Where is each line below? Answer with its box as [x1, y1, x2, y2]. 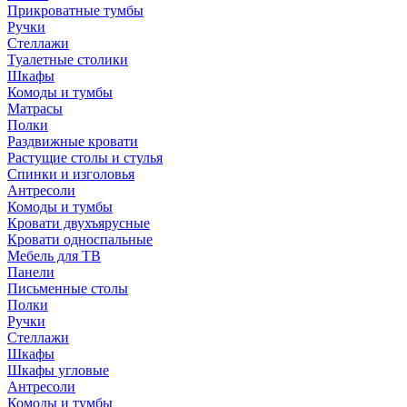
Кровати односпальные [7, 231, 153, 247]
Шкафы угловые [7, 362, 109, 378]
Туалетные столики [7, 51, 128, 67]
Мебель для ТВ [7, 247, 101, 263]
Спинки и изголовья [7, 165, 134, 182]
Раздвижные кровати [7, 133, 138, 149]
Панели [7, 263, 55, 280]
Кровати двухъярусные [7, 214, 150, 231]
